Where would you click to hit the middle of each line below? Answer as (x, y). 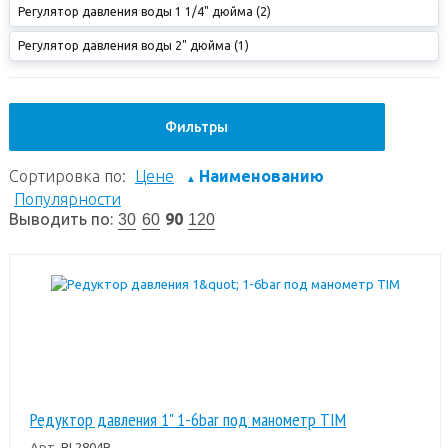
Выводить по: (60, 218)
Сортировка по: (69, 175)
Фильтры (197, 126)
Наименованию (261, 175)
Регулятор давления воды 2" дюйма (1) (133, 45)
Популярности (67, 198)
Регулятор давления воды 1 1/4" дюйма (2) (144, 11)
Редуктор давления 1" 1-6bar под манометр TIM (187, 419)
